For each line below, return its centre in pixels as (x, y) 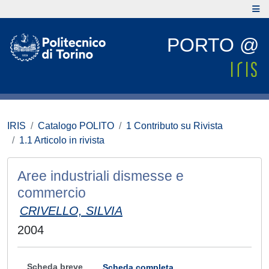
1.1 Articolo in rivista (62, 140)
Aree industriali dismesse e (101, 176)
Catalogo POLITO (76, 126)
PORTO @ (213, 45)
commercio (52, 193)
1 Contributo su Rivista (174, 126)
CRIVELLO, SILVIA (71, 211)
